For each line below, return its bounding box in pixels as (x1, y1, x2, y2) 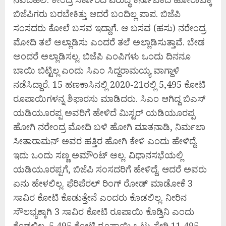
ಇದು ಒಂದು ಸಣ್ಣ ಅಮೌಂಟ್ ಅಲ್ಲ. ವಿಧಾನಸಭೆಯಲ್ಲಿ (13, 149, 183, 161)
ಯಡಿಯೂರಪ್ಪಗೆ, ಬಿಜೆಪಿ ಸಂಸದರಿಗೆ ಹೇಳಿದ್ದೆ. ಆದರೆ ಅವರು (13, 163, 207, 176)
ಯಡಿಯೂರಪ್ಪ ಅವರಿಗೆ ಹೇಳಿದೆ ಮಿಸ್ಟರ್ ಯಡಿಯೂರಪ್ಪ (13, 106, 195, 119)
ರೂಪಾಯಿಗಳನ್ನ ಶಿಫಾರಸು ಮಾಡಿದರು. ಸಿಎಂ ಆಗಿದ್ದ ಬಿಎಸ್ (13, 92, 205, 105)
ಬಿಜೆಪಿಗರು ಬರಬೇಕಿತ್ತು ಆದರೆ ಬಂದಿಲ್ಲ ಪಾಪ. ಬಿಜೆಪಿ (13, 8, 181, 20)
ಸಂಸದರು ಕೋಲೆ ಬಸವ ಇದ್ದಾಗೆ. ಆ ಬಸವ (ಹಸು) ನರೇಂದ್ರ (13, 22, 206, 34)
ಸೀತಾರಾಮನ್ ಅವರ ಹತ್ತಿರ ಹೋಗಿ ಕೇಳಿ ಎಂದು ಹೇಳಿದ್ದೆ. (13, 135, 198, 147)
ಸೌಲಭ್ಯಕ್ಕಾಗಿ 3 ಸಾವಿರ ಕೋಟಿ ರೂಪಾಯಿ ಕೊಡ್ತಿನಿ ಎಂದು (13, 205, 194, 218)
